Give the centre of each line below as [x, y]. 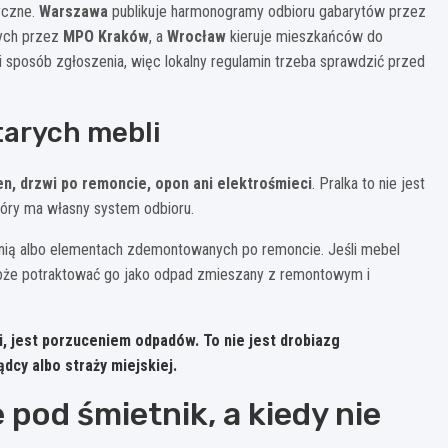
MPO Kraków [106, 36]
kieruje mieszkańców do [304, 36]
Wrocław [196, 36]
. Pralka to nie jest [368, 183]
